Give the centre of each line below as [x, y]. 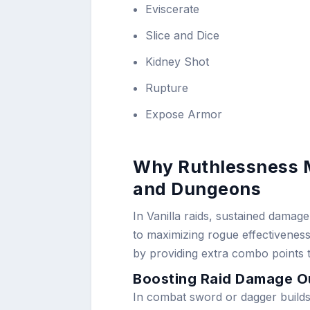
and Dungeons [197, 189]
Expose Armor [184, 115]
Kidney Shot [177, 62]
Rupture [167, 88]
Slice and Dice [183, 35]
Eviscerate [173, 9]
